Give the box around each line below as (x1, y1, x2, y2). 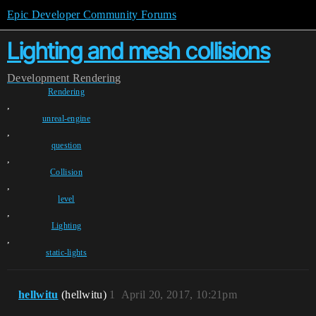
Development (7, 72, 70, 84)
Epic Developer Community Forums (7, 8, 176, 20)
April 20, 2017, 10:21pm (121, 288, 238, 300)
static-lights (45, 248, 87, 257)
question (51, 140, 82, 150)
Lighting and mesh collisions (7, 37, 269, 65)
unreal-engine (42, 114, 91, 123)
